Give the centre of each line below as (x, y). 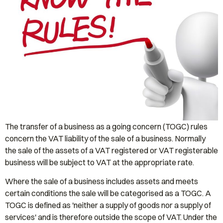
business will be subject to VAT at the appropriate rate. (100, 162)
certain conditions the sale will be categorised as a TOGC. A (108, 193)
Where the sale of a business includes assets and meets (102, 181)
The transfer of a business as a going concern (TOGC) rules (106, 126)
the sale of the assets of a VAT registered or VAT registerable (111, 150)
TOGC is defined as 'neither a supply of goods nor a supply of (108, 205)
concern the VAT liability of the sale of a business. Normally (105, 138)
